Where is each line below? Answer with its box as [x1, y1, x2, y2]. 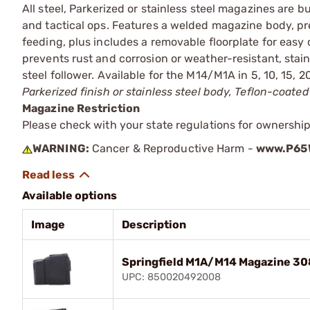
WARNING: [33, 141, 89, 155]
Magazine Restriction [22, 101, 140, 115]
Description [122, 217, 186, 231]
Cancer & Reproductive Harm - [89, 141, 256, 155]
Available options [22, 188, 117, 202]
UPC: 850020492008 [122, 271, 221, 283]
